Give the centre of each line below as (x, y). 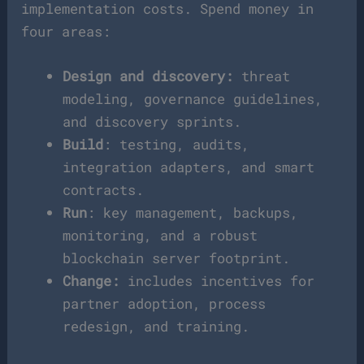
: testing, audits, (177, 145)
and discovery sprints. (152, 122)
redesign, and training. (156, 327)
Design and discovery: (152, 76)
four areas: (66, 32)
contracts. (104, 190)
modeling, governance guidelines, (193, 99)
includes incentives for (221, 281)
